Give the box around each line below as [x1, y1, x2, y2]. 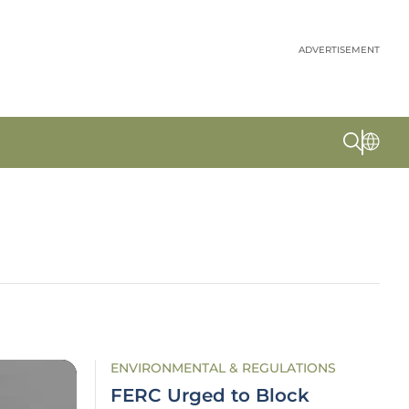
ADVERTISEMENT [299, 44, 380, 56]
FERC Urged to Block [110, 384, 309, 406]
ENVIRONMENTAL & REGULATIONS [110, 360, 336, 376]
